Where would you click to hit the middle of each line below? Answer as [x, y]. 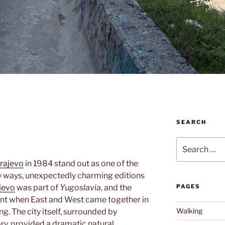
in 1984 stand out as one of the [81, 163]
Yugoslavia [80, 187]
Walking [189, 210]
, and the [116, 187]
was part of [37, 187]
